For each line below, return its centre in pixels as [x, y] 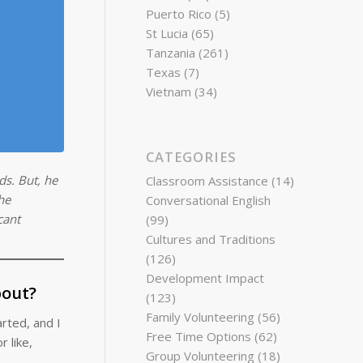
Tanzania [171, 53]
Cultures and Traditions [211, 239]
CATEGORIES [192, 157]
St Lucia [167, 33]
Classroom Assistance [207, 181]
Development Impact [205, 278]
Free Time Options [199, 336]
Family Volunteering [201, 317]
